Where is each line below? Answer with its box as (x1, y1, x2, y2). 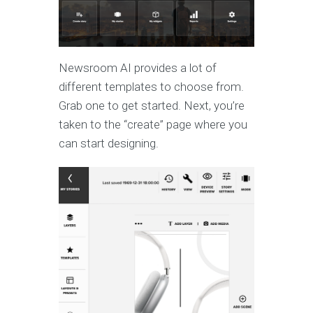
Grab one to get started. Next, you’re (59, 99, 245, 113)
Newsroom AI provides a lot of (59, 61, 217, 75)
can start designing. (59, 136, 161, 151)
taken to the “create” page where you (59, 117, 247, 132)
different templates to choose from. (59, 80, 244, 94)
